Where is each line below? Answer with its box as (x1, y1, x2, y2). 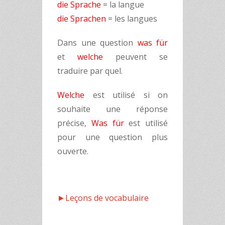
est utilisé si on (84, 89, 168, 100)
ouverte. (57, 146, 88, 157)
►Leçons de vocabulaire (57, 192, 149, 203)
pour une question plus (57, 132, 168, 143)
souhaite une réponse (57, 103, 168, 115)
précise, (57, 118, 91, 129)
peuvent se (103, 51, 168, 62)
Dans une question (57, 37, 138, 48)
